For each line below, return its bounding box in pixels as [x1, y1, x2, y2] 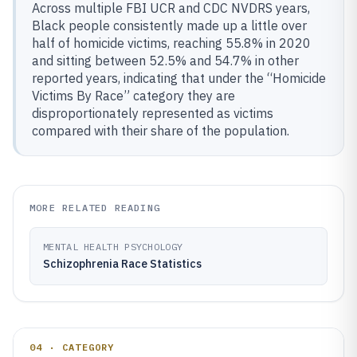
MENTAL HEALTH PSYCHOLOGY [43, 241, 183, 253]
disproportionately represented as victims [32, 105, 273, 121]
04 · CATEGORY [29, 341, 115, 353]
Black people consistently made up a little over [32, 18, 307, 33]
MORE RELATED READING [29, 202, 160, 214]
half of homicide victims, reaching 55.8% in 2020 [32, 35, 311, 51]
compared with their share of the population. [32, 123, 289, 139]
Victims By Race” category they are [32, 88, 235, 104]
